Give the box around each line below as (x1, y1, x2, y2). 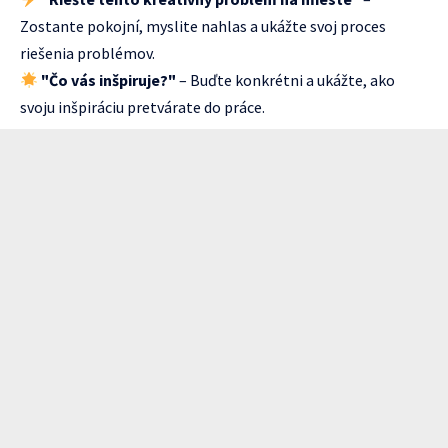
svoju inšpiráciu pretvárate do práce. (20, 96, 265, 117)
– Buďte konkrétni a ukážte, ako (176, 69, 396, 90)
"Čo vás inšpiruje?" (41, 69, 177, 90)
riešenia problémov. (20, 42, 155, 63)
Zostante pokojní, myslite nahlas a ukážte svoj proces (20, 15, 386, 36)
